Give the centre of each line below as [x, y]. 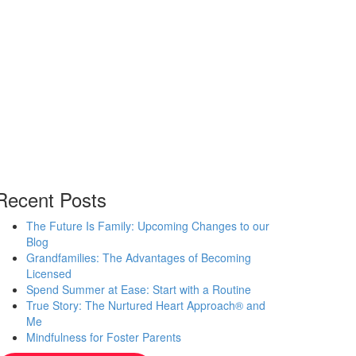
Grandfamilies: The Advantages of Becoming [138, 258]
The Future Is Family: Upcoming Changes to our [147, 226]
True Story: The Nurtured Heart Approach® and [145, 306]
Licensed [48, 274]
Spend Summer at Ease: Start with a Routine [138, 290]
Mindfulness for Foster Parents [103, 337]
